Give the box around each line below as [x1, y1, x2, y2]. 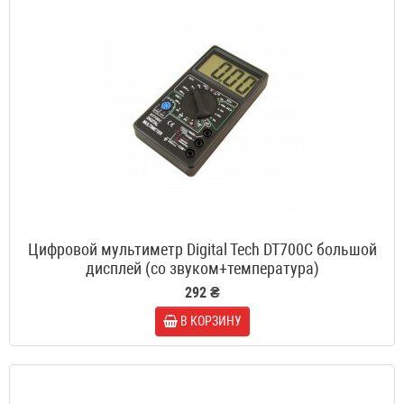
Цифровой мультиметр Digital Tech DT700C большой [27, 240, 377, 260]
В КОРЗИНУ [179, 314, 242, 329]
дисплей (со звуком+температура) [85, 259, 319, 279]
